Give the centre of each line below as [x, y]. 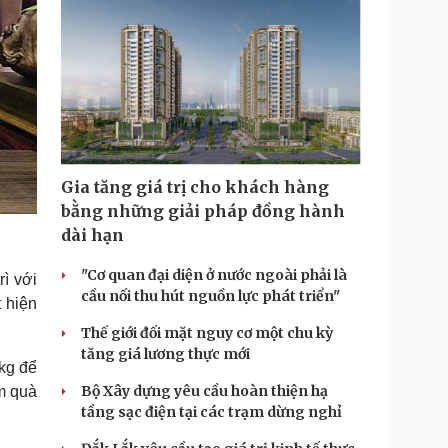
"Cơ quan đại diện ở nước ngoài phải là [214, 275]
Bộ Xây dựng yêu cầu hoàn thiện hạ [204, 391]
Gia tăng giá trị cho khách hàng [195, 187]
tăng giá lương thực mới [165, 354]
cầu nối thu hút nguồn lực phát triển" [210, 296]
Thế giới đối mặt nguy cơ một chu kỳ [207, 333]
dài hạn [92, 235]
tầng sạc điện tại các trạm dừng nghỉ [211, 412]
